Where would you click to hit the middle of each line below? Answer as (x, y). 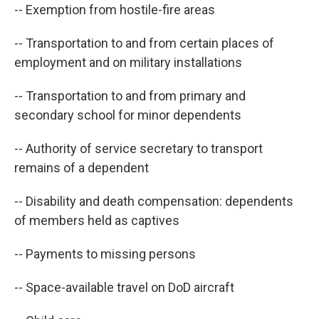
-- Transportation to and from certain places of (144, 43)
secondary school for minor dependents (128, 115)
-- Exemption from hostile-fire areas (115, 10)
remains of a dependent (82, 168)
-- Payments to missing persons (105, 254)
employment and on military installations (128, 63)
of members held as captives (97, 221)
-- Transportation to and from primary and (130, 96)
